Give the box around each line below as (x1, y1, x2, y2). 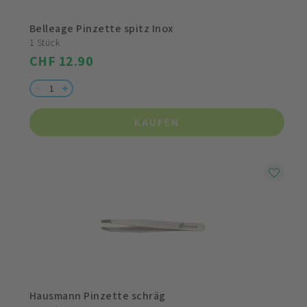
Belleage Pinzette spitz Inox (29, 21, 173, 36)
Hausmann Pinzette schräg (29, 288, 166, 304)
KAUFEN (134, 115, 180, 130)
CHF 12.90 (29, 52, 94, 71)
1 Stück (29, 36, 60, 49)
